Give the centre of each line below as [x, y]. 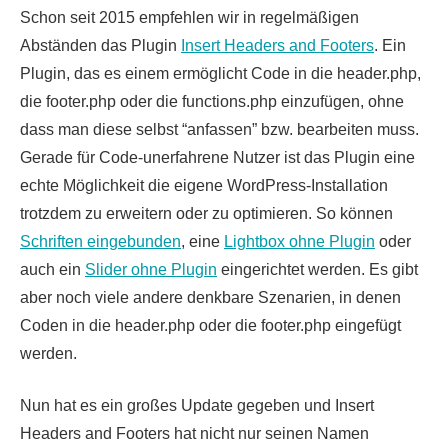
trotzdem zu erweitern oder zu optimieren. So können [206, 213]
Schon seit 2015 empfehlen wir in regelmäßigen [189, 17]
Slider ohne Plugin [151, 269]
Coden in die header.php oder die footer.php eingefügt [210, 325]
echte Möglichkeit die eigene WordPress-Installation [204, 185]
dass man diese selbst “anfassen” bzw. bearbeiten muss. [219, 129]
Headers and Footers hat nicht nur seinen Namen [194, 433]
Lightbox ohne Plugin [299, 241]
